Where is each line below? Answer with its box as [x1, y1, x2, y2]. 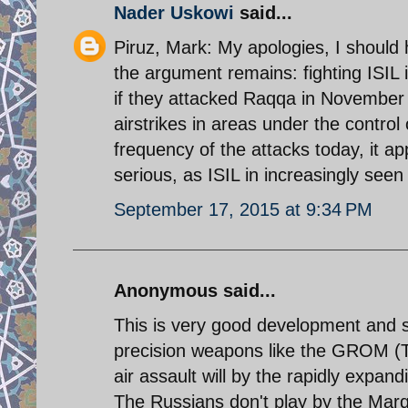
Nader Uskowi [114, 2, 234, 23]
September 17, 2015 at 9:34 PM [114, 199, 372, 219]
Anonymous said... [114, 280, 276, 301]
